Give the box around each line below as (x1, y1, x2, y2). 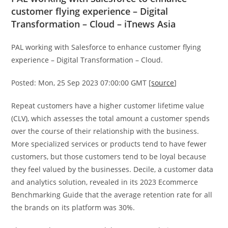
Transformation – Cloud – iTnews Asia (11, 17, 176, 30)
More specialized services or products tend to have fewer (11, 138, 207, 149)
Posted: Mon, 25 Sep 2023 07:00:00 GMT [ (11, 77, 152, 88)
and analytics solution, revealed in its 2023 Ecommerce (11, 177, 198, 187)
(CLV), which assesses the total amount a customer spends (11, 113, 210, 123)
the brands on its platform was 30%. (11, 202, 135, 212)
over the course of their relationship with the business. (11, 126, 199, 136)
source (151, 77, 175, 88)
